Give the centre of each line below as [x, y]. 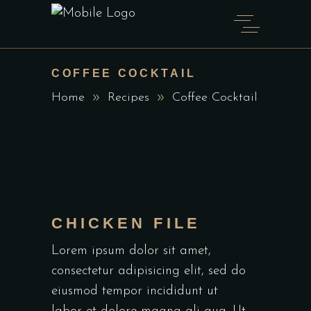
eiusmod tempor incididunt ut [135, 291]
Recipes [128, 98]
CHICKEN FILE [126, 223]
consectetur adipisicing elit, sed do [149, 271]
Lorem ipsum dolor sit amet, [131, 251]
